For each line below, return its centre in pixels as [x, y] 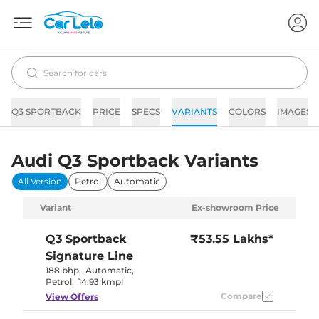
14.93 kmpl [101, 282]
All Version [40, 181]
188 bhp [62, 270]
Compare [241, 296]
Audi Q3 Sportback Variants [135, 161]
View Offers [72, 297]
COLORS [247, 111]
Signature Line [89, 256]
